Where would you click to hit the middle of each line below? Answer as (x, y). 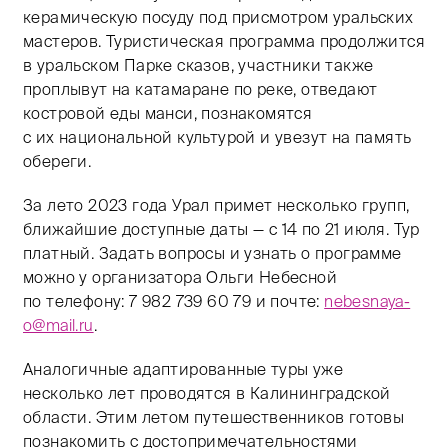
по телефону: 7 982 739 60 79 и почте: (174, 301)
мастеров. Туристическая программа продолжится (224, 41)
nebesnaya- (367, 301)
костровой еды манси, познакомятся (168, 113)
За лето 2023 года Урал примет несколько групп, (216, 205)
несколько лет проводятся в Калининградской (207, 393)
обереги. (57, 161)
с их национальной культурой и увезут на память (217, 137)
